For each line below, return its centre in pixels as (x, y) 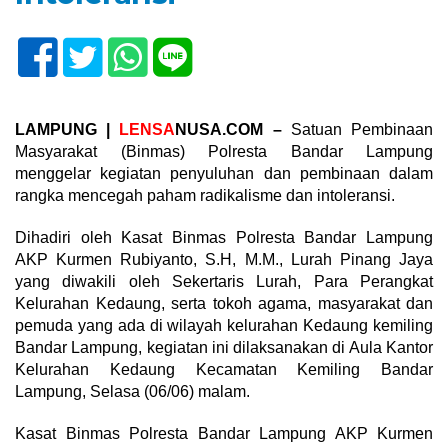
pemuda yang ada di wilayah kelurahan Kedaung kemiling (224, 325)
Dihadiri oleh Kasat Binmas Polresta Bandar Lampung (224, 237)
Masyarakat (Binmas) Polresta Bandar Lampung (224, 151)
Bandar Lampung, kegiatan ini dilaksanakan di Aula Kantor (224, 347)
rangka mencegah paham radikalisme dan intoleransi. (205, 195)
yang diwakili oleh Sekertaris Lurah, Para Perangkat (224, 281)
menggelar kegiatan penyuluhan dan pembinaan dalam (224, 173)
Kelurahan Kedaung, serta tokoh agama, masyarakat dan (224, 303)
